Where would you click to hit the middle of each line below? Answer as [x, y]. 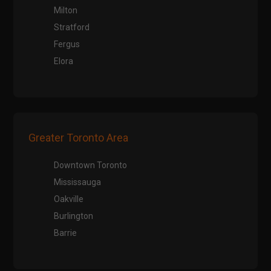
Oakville [69, 199]
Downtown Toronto [91, 165]
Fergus [67, 44]
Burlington [74, 216]
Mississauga [78, 182]
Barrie [66, 233]
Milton [66, 11]
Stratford [72, 28]
